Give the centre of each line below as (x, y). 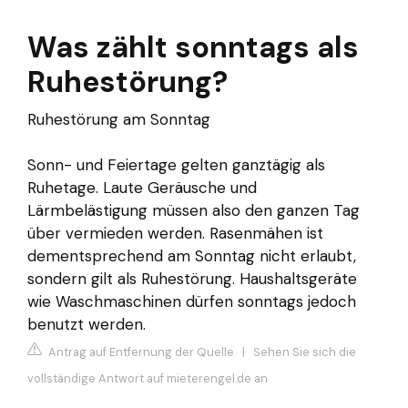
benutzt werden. (87, 325)
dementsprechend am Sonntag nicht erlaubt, (192, 256)
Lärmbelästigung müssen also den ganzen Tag (194, 211)
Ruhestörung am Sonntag (119, 120)
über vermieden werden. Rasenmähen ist (175, 234)
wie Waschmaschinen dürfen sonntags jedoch (192, 302)
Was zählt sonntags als (193, 48)
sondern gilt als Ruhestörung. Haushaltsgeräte (192, 279)
